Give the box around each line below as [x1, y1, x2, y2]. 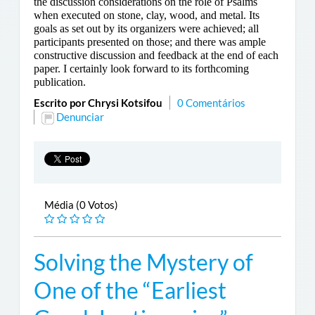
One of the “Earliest [33, 277, 226, 304]
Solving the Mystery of [33, 249, 253, 276]
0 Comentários [176, 96, 245, 110]
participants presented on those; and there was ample [33, 36, 266, 49]
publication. [33, 76, 86, 89]
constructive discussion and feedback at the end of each [33, 49, 278, 62]
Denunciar [56, 110, 104, 124]
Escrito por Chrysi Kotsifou [33, 96, 162, 110]
